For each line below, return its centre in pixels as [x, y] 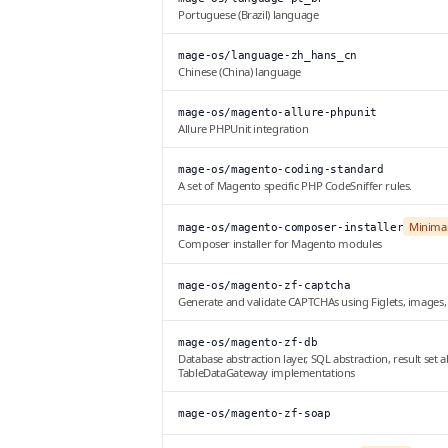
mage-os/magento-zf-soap [254, 414]
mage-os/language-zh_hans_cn [267, 56]
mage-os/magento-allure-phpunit [277, 113]
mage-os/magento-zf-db [248, 343]
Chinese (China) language [239, 72]
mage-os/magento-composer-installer [291, 228]
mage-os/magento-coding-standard [281, 170]
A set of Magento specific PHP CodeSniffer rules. [295, 186]
